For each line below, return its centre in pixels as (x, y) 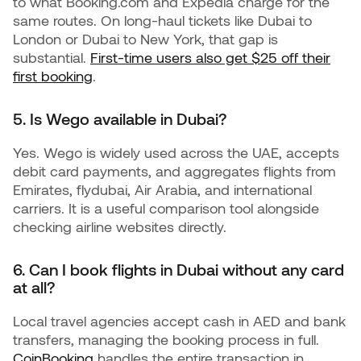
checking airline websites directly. (120, 226)
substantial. (52, 57)
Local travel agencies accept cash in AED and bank (179, 321)
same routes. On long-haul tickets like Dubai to (162, 20)
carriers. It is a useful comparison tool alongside (166, 208)
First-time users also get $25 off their (210, 57)
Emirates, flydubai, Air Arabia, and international (162, 189)
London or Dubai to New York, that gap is (145, 39)
